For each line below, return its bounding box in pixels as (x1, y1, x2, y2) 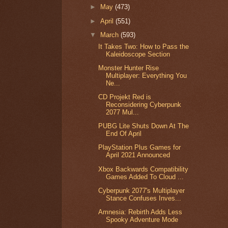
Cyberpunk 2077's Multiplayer (98, 186, 185, 194)
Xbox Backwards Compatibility (98, 165, 189, 173)
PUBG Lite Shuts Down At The (98, 122, 189, 130)
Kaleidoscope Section (106, 50, 170, 58)
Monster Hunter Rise (98, 64, 159, 72)
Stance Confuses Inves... (106, 194, 182, 202)
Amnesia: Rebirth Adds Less (98, 208, 183, 216)
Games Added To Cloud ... (106, 173, 184, 181)
